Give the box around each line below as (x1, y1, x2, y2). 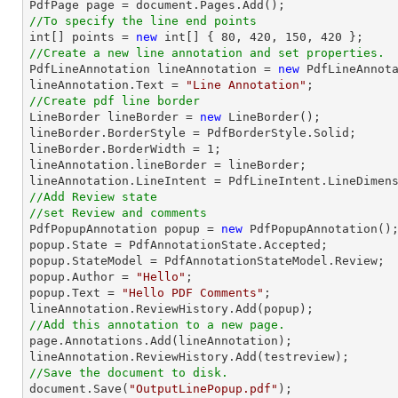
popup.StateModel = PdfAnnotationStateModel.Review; (29, 254, 385, 267)
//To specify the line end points (29, 14, 257, 28)
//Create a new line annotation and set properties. (29, 46, 385, 60)
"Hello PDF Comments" (122, 286, 264, 299)
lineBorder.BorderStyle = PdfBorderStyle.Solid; (29, 126, 356, 139)
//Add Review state (29, 190, 157, 203)
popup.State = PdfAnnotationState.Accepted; (29, 238, 328, 251)
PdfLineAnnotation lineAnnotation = (29, 62, 278, 76)
